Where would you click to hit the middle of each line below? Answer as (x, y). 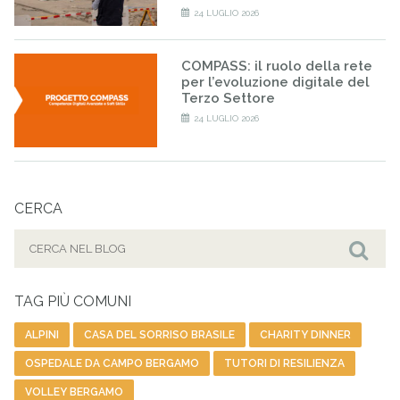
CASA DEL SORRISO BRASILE (160, 335)
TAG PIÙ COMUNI (73, 302)
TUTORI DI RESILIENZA (285, 364)
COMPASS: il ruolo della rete (276, 67)
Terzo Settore (228, 99)
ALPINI (42, 335)
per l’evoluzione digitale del (275, 83)
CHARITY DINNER (306, 335)
